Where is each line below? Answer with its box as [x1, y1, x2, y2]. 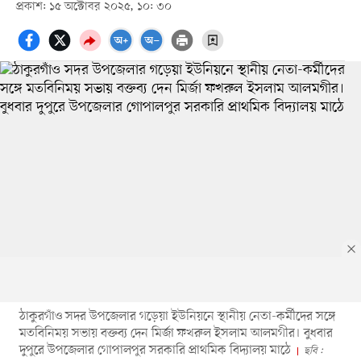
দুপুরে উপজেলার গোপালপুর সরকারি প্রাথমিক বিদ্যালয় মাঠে [19, 341, 291, 359]
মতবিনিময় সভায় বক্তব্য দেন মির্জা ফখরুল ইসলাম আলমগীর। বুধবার [19, 324, 333, 342]
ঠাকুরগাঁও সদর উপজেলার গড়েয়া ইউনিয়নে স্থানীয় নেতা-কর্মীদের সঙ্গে [19, 307, 335, 326]
